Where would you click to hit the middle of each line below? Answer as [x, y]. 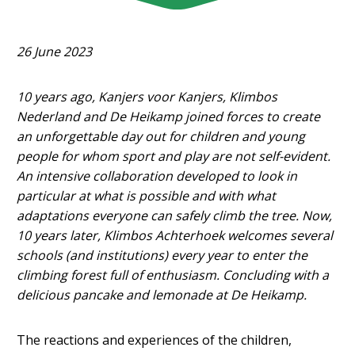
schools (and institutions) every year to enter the [162, 255]
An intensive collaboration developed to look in [157, 176]
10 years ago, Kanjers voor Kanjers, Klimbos [147, 96]
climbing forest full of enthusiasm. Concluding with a [173, 275]
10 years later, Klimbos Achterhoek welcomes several [175, 235]
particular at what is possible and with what [147, 195]
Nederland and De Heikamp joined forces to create [169, 116]
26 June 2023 [55, 51]
